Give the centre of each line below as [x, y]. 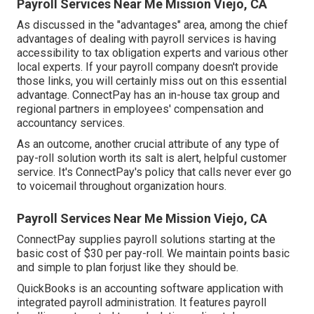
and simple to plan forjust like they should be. [128, 267]
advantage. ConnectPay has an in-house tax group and [148, 95]
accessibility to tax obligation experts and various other [152, 53]
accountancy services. [71, 123]
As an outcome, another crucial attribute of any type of [148, 144]
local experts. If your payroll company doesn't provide [148, 67]
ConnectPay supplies [70, 239]
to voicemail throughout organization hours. [122, 186]
